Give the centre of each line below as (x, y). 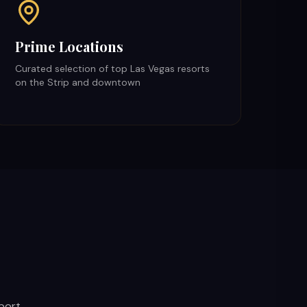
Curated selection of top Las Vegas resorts (113, 69)
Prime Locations (70, 46)
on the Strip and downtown (78, 82)
